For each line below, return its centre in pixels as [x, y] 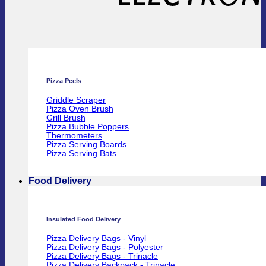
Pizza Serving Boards [86, 144]
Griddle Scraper [76, 100]
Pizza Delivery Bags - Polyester [105, 248]
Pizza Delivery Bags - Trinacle [102, 256]
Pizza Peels [64, 80]
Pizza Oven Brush [80, 109]
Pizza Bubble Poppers [88, 126]
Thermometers [74, 135]
